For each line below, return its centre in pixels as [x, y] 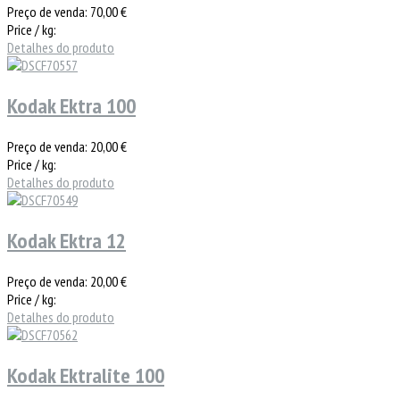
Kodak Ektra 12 [67, 241]
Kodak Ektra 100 [71, 106]
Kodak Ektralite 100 [86, 375]
